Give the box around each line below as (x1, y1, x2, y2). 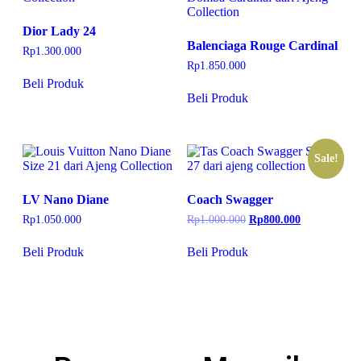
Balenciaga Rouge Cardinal (186, 39, 338, 53)
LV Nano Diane (23, 193, 109, 207)
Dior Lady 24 (23, 24, 96, 39)
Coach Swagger (186, 193, 273, 207)
